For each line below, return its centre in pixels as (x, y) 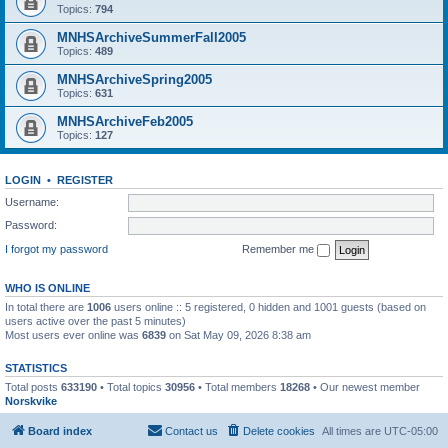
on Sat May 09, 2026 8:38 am (238, 334)
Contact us (191, 431)
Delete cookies (279, 431)
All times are (353, 431)
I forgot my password (56, 248)
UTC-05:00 (411, 431)
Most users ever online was (73, 334)
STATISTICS (36, 367)
